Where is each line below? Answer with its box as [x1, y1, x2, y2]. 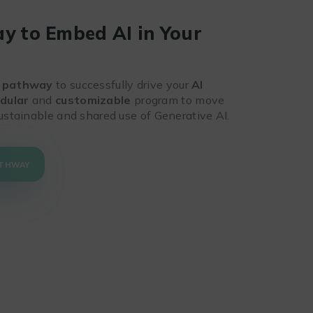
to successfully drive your [52, 77, 192, 92]
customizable [55, 92, 131, 107]
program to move [131, 92, 225, 107]
